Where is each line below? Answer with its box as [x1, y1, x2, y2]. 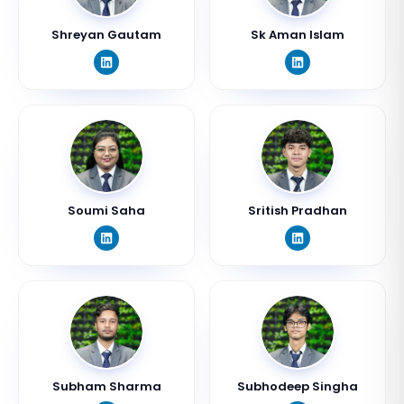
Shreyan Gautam [51, 26, 161, 43]
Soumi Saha [68, 202, 145, 219]
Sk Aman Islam [251, 26, 344, 43]
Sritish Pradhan [248, 202, 347, 219]
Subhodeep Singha [237, 378, 358, 395]
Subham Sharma [51, 378, 161, 395]
